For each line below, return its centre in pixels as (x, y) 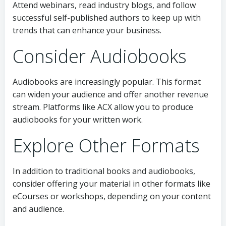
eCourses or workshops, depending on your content (112, 196)
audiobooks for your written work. (78, 120)
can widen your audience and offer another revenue (110, 95)
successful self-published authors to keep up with (107, 18)
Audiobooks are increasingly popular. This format (107, 82)
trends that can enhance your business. (87, 31)
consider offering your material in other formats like (111, 184)
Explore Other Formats (106, 146)
